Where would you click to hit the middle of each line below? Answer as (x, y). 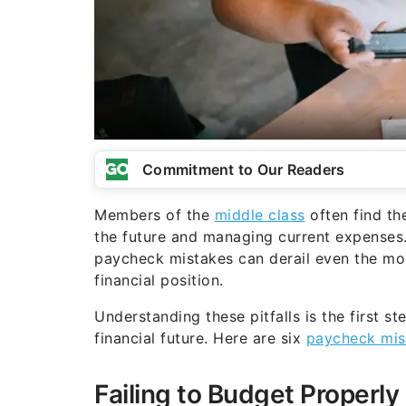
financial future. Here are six (200, 338)
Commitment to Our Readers (244, 169)
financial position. (159, 280)
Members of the (155, 214)
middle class (260, 214)
